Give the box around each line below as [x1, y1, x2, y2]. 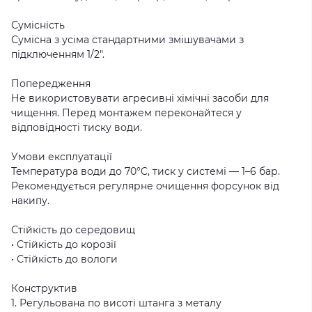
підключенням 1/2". [11, 48, 104, 61]
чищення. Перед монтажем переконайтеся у [11, 107, 242, 119]
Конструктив [11, 282, 77, 295]
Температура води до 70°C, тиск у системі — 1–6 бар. [11, 165, 280, 178]
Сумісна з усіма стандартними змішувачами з [11, 33, 244, 46]
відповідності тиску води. [11, 121, 142, 134]
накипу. [11, 194, 49, 207]
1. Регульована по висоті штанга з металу [11, 297, 221, 309]
